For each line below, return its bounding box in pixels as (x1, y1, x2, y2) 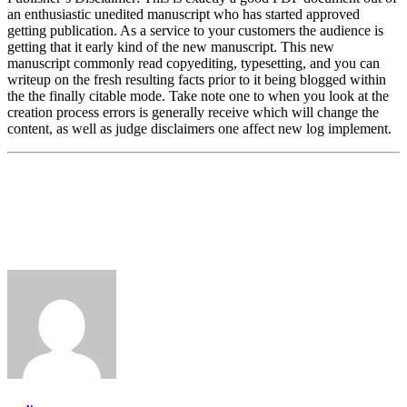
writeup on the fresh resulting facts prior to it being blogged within (7, 72, 386, 88)
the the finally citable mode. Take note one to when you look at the (7, 88, 389, 104)
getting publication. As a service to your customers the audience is (7, 23, 383, 39)
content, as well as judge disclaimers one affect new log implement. (7, 121, 392, 137)
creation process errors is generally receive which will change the (7, 104, 379, 121)
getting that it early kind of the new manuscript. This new (7, 39, 334, 55)
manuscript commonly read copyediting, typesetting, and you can (7, 55, 380, 72)
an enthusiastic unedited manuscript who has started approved (7, 6, 360, 23)
